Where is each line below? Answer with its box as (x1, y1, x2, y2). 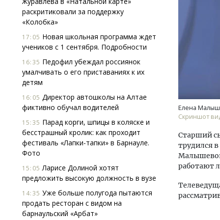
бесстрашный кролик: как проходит (22, 128, 140, 137)
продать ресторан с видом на (22, 198, 122, 208)
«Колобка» (22, 17, 58, 27)
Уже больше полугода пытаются (40, 188, 152, 197)
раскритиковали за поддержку (22, 7, 124, 16)
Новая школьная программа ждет (40, 32, 156, 41)
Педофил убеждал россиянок (40, 57, 140, 66)
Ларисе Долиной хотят (40, 163, 119, 172)
